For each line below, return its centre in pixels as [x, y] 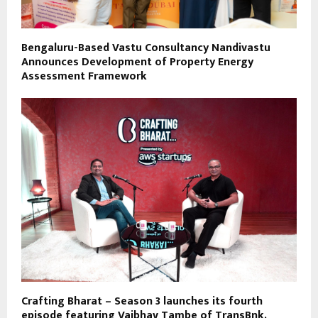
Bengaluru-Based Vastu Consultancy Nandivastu [146, 48]
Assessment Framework [84, 76]
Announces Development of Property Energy [137, 62]
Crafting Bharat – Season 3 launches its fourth [142, 301]
